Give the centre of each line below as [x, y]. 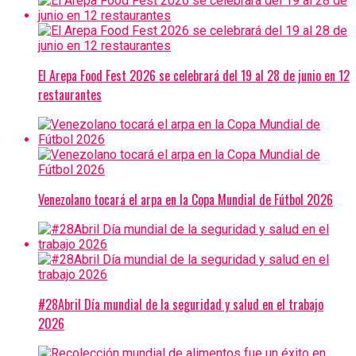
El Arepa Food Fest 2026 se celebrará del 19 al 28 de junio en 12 [194, 75]
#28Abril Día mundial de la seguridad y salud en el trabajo [181, 304]
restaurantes [70, 94]
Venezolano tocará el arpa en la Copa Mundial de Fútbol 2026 [186, 199]
